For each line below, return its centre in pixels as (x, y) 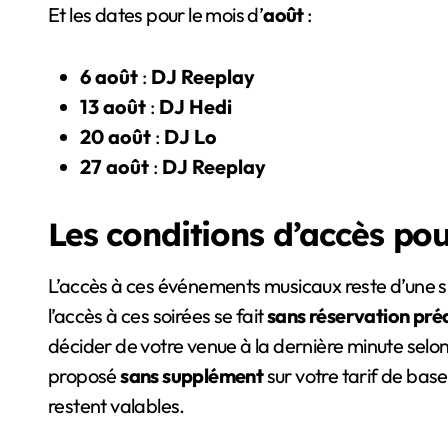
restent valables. (116, 406)
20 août (115, 137)
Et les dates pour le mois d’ (156, 15)
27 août (114, 167)
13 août (113, 107)
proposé (84, 376)
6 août (109, 77)
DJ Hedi (195, 107)
